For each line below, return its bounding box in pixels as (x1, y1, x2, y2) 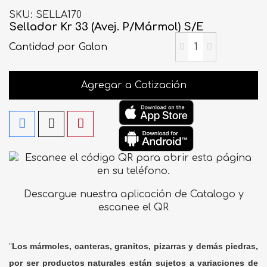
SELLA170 (36, 10, 82, 20)
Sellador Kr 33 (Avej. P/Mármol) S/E (9, 21, 204, 33)
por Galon (57, 41, 107, 52)
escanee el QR (98, 202, 169, 213)
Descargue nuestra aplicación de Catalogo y (23, 189, 244, 200)
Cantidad (9, 41, 57, 52)
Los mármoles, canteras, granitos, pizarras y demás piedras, (12, 241, 258, 251)
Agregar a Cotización (80, 80, 187, 91)
